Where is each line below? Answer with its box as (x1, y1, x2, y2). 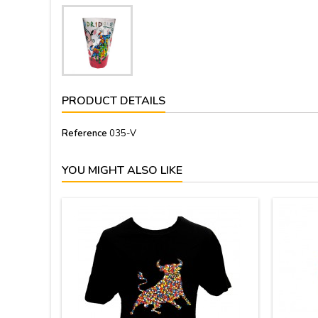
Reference (62, 127, 107, 140)
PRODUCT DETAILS (62, 93, 165, 109)
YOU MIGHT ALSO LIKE (62, 163, 182, 178)
